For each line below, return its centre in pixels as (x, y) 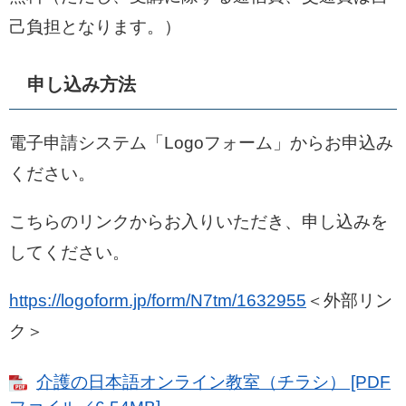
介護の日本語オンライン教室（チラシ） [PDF (213, 382)
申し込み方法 (82, 84)
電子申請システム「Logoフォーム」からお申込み (201, 143)
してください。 (69, 252)
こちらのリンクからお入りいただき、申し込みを (198, 222)
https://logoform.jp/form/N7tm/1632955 (158, 300)
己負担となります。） (95, 27)
